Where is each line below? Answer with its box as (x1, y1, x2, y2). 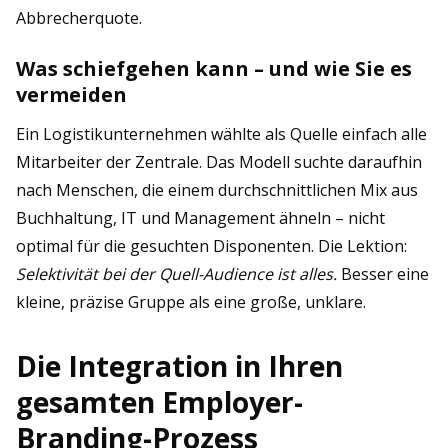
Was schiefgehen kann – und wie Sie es (16, 55, 412, 82)
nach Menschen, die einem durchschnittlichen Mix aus (16, 179, 418, 201)
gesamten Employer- (16, 383, 303, 421)
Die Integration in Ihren (16, 347, 343, 385)
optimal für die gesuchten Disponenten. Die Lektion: (16, 235, 407, 257)
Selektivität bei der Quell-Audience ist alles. (16, 263, 337, 285)
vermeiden (16, 81, 127, 108)
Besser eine (337, 263, 429, 285)
